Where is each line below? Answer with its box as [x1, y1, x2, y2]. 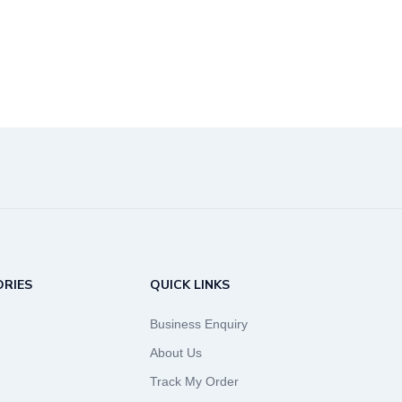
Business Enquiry [150, 316, 248, 331]
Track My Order [150, 373, 239, 389]
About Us [150, 345, 202, 360]
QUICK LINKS [150, 275, 230, 293]
